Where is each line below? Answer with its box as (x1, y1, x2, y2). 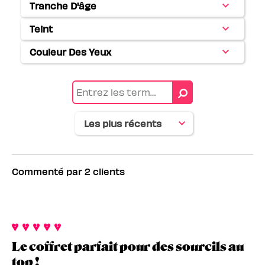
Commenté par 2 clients (12, 166, 125, 177)
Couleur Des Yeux (30, 46, 111, 58)
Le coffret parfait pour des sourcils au (12, 240, 244, 254)
